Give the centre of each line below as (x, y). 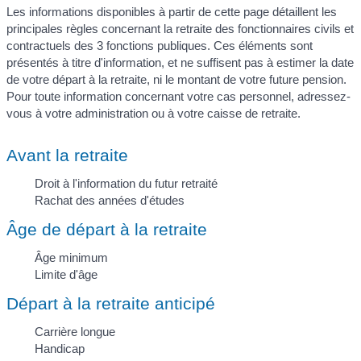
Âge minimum (71, 257)
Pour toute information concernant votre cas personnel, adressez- (178, 97)
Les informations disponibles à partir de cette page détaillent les (172, 12)
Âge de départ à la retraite (107, 229)
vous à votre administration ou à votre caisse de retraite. (154, 114)
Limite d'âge (66, 274)
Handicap (60, 349)
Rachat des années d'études (110, 200)
